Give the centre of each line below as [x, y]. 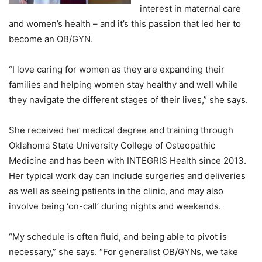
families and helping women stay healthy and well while [123, 84]
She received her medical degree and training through [121, 130]
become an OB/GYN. [52, 39]
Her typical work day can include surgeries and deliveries [127, 175]
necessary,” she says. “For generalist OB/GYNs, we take [123, 251]
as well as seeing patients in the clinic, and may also [116, 191]
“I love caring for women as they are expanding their [117, 69]
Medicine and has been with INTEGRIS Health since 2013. [127, 160]
